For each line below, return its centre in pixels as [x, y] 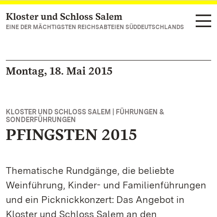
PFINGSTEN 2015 [71, 134]
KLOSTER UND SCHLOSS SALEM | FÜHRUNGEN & [85, 112]
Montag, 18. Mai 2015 [59, 71]
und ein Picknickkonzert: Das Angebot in [95, 200]
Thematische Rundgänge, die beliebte [90, 170]
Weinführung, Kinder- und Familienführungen [106, 185]
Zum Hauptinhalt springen [65, 17]
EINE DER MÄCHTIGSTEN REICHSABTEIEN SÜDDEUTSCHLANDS [95, 27]
